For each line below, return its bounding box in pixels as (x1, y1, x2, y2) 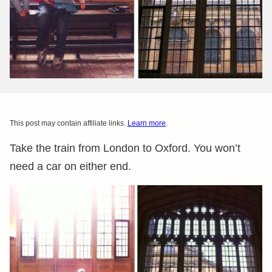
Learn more (127, 119, 166, 127)
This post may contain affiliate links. (10, 119, 127, 127)
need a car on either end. (10, 160, 134, 172)
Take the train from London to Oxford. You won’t (10, 142, 240, 154)
